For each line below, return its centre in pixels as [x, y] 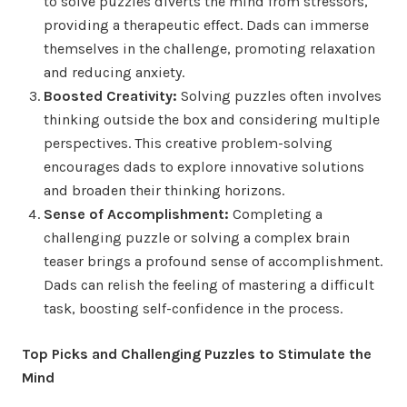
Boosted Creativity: [110, 95]
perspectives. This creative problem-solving [188, 143]
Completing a [276, 213]
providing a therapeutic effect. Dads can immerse [206, 25]
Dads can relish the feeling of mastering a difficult [209, 284]
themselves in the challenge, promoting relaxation [209, 48]
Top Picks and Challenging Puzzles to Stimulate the [197, 353]
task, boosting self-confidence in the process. [193, 308]
